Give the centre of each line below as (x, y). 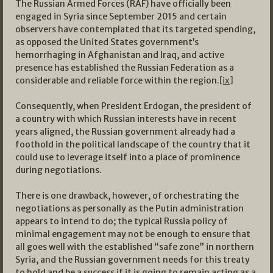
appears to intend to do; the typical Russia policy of (122, 222)
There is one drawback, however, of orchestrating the (127, 196)
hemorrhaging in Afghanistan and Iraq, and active (120, 55)
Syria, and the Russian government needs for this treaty (133, 260)
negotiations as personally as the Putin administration (129, 209)
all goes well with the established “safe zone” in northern (135, 247)
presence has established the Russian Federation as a (125, 68)
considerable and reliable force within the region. (117, 81)
